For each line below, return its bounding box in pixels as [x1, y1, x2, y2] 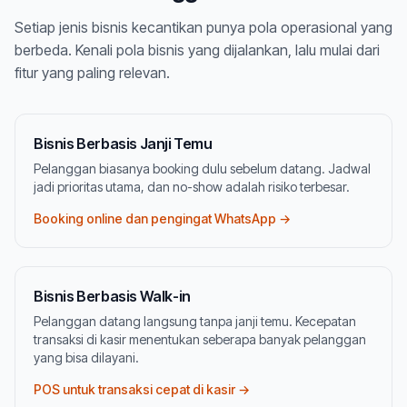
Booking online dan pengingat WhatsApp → [34, 211, 291, 226]
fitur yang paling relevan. [15, 64, 170, 82]
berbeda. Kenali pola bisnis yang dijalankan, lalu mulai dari [15, 41, 380, 59]
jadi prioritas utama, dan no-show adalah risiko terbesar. [34, 179, 350, 194]
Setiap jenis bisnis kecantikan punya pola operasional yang [15, 18, 392, 36]
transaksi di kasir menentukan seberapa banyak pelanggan [34, 332, 366, 347]
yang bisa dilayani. [34, 350, 139, 365]
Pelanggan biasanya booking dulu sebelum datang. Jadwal [34, 161, 371, 176]
